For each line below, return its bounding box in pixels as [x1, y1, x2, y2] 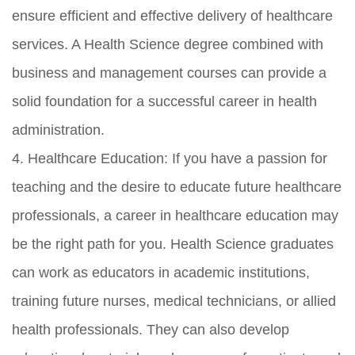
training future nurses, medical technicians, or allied [12, 292, 336, 309]
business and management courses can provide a [12, 64, 326, 81]
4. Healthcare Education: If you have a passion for [12, 150, 327, 166]
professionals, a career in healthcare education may [12, 207, 338, 223]
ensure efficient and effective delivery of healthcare [12, 7, 333, 24]
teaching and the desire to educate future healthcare [12, 178, 342, 195]
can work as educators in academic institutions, [12, 264, 310, 281]
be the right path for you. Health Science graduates [12, 235, 334, 252]
